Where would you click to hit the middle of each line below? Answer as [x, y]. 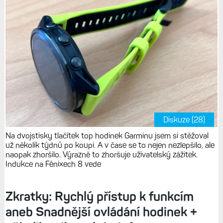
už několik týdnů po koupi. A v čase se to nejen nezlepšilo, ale [110, 145]
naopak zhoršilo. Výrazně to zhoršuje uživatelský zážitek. [101, 154]
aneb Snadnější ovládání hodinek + [101, 212]
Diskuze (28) [184, 119]
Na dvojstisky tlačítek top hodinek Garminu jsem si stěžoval [107, 135]
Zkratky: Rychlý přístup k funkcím [99, 196]
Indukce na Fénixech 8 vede [53, 164]
